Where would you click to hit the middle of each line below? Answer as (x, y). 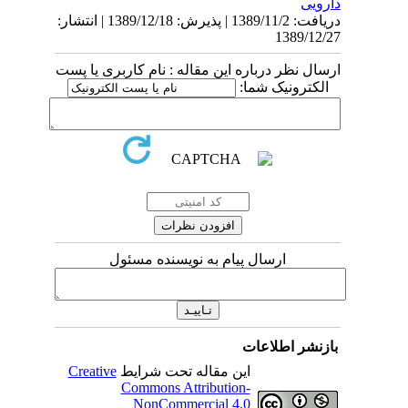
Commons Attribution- (207, 388)
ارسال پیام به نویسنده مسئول (219, 260)
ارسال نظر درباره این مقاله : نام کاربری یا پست (219, 70)
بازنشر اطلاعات (311, 347)
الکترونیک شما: (304, 87)
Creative (114, 372)
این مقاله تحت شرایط (205, 372)
